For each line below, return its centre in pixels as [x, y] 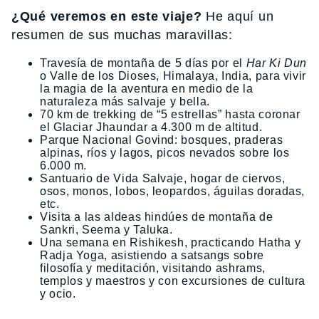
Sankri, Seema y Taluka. [106, 230]
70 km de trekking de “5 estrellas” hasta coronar [170, 115]
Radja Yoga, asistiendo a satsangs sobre [152, 256]
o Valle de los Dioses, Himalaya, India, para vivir [173, 76]
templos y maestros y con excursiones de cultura [173, 281]
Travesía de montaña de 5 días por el [143, 63]
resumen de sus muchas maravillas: [122, 35]
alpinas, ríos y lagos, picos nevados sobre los [165, 153]
